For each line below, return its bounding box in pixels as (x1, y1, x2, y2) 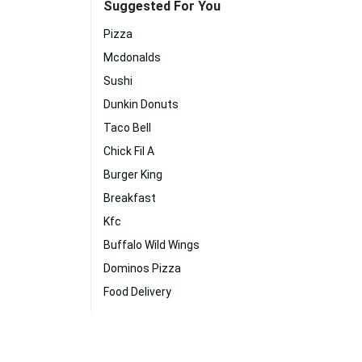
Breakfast (103, 192, 156, 204)
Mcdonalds (103, 51, 161, 64)
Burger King (103, 168, 162, 181)
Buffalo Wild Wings (103, 238, 200, 251)
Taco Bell (103, 121, 151, 134)
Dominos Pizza (103, 262, 181, 275)
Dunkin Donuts (103, 98, 179, 111)
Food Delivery (103, 285, 171, 298)
